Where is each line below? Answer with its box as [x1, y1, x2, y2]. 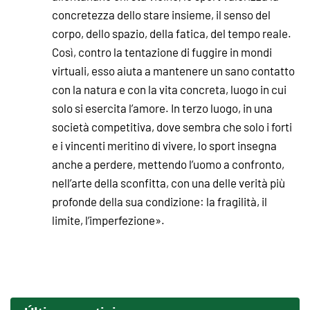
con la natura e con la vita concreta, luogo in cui [52, 81, 286, 97]
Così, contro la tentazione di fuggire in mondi [52, 44, 272, 60]
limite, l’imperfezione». [52, 212, 165, 228]
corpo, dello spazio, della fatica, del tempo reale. [52, 25, 291, 41]
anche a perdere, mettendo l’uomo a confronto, [52, 156, 284, 172]
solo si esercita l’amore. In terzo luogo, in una [52, 100, 273, 116]
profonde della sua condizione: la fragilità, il [52, 193, 267, 209]
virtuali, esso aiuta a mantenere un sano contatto [52, 62, 295, 78]
